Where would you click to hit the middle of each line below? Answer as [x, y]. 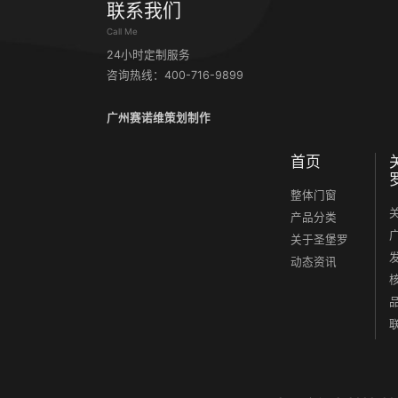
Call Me [122, 32]
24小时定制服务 [148, 55]
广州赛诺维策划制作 [159, 118]
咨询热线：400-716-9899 [175, 76]
